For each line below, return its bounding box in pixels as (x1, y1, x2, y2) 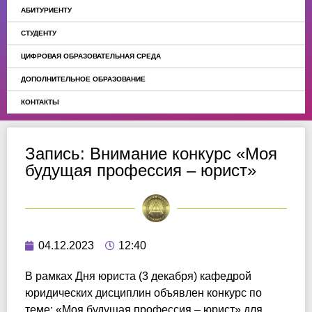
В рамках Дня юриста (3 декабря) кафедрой (25, 270, 251, 282)
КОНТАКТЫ (21, 98, 59, 106)
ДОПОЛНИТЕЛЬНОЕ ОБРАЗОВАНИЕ (21, 75, 146, 83)
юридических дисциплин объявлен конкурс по (25, 287, 262, 299)
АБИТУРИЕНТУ (21, 6, 72, 14)
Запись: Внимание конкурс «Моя (25, 144, 277, 163)
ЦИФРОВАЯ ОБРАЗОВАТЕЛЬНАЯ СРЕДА (21, 52, 161, 60)
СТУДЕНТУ (21, 29, 56, 37)
